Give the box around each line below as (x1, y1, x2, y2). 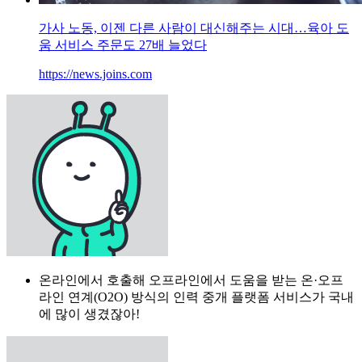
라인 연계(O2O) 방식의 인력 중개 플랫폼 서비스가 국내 (39, 289, 354, 304)
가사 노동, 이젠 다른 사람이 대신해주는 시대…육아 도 (39, 20, 349, 35)
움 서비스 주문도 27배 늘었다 (39, 37, 207, 52)
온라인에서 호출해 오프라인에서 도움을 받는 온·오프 (39, 272, 343, 287)
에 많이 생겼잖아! (39, 306, 140, 321)
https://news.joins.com (39, 66, 152, 81)
